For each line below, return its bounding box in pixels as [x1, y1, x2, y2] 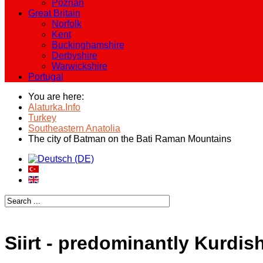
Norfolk [52, 19, 82, 29]
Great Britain [28, 8, 80, 18]
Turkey [28, 113, 56, 123]
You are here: [28, 92, 89, 102]
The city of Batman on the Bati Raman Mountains [28, 134, 231, 144]
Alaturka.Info [28, 102, 80, 112]
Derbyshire [52, 50, 97, 60]
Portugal [28, 72, 63, 82]
